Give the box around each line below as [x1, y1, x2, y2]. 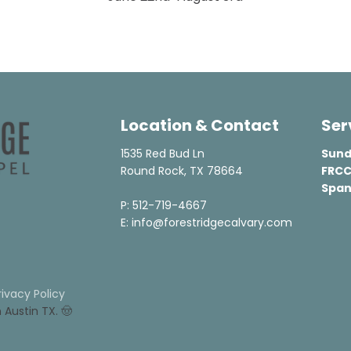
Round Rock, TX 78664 [120, 162, 243, 179]
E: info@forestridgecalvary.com [120, 214, 292, 230]
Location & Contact [120, 114, 279, 136]
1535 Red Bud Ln [120, 145, 204, 161]
